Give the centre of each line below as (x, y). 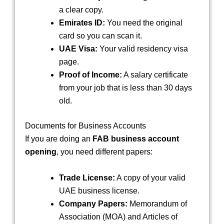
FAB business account (136, 139)
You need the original (144, 23)
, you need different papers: (104, 152)
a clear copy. (81, 10)
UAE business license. (99, 190)
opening (41, 152)
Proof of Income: (90, 75)
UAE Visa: (78, 49)
